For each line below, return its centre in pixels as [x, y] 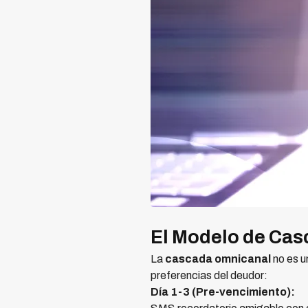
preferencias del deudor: [209, 276]
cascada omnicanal [218, 259]
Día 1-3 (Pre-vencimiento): [223, 292]
